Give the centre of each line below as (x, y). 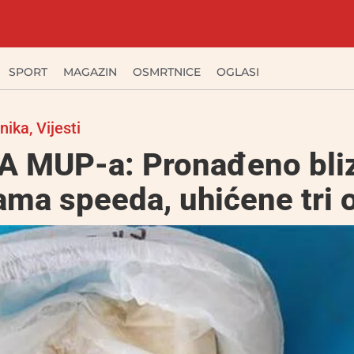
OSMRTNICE (167, 72)
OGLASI (238, 72)
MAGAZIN (90, 72)
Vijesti (58, 128)
